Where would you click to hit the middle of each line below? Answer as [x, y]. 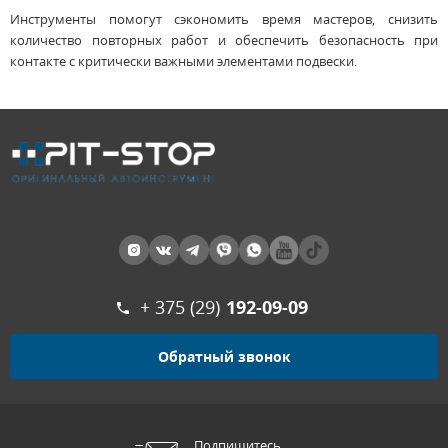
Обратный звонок [224, 356]
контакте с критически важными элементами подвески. [183, 61]
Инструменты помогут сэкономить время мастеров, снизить [224, 19]
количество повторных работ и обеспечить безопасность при [224, 40]
